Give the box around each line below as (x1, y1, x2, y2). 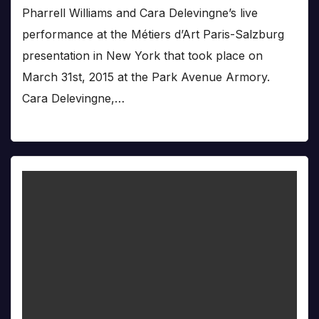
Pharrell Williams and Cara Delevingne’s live (22, 5, 258, 20)
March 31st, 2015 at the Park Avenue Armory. (22, 69, 270, 84)
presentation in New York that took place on (22, 48, 263, 63)
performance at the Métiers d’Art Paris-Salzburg (22, 26, 284, 41)
